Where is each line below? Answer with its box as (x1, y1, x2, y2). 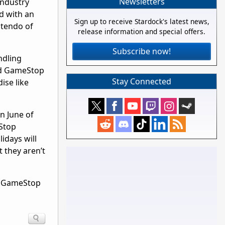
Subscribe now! (113, 46, 171, 57)
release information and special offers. (78, 27, 205, 37)
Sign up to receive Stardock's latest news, (74, 17, 209, 27)
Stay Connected (112, 76, 171, 87)
